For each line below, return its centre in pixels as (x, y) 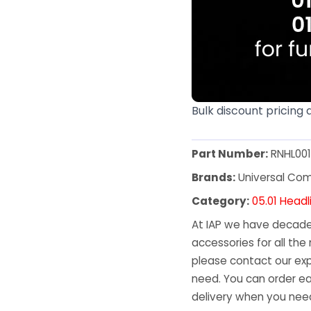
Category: (221, 201)
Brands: (214, 178)
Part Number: (230, 154)
